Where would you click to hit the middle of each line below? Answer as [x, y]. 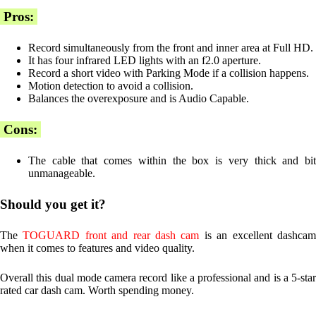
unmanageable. [62, 173]
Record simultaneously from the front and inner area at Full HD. [171, 47]
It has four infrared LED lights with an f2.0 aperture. [145, 60]
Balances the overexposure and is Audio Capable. [139, 98]
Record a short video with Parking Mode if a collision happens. [169, 73]
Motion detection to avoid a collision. [111, 85]
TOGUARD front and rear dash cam [111, 235]
